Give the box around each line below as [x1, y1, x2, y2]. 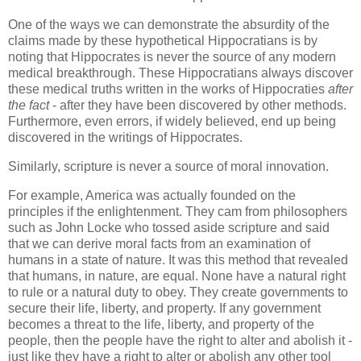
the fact [8, 98, 49, 113]
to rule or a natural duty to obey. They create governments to [8, 284, 348, 299]
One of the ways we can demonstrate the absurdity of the [8, 18, 330, 32]
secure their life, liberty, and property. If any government [8, 301, 321, 315]
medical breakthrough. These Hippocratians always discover [8, 66, 353, 81]
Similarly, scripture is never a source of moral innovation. [8, 159, 329, 173]
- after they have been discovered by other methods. [49, 98, 346, 113]
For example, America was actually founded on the [8, 188, 296, 202]
